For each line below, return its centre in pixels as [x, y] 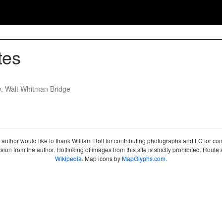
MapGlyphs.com [144, 158]
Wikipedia [68, 158]
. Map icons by [102, 158]
